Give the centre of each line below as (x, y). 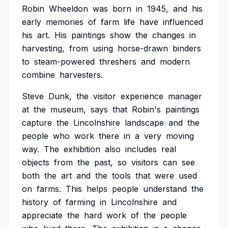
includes (141, 149)
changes (168, 35)
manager (185, 96)
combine (38, 75)
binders (187, 48)
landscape (144, 123)
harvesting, (43, 48)
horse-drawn (143, 48)
